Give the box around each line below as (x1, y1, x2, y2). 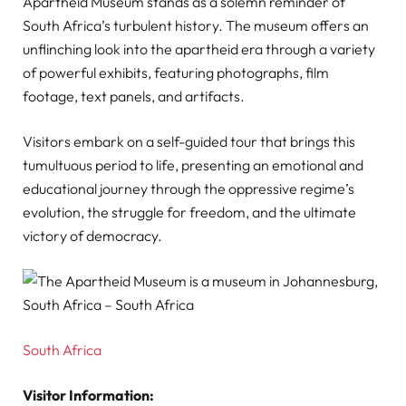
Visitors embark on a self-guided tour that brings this (23, 131, 355, 150)
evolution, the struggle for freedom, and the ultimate (23, 202, 356, 221)
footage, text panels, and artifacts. (23, 86, 245, 105)
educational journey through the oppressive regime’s (23, 179, 354, 198)
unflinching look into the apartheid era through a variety (23, 39, 375, 58)
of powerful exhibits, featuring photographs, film (23, 63, 329, 82)
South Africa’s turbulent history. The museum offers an (23, 15, 369, 34)
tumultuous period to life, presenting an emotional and (23, 155, 363, 174)
